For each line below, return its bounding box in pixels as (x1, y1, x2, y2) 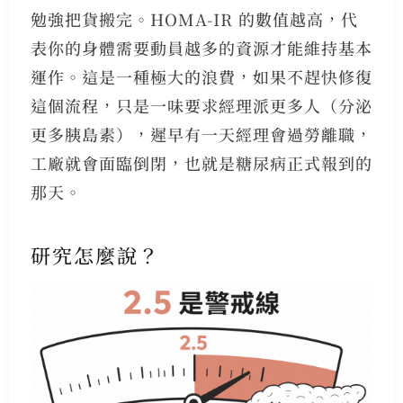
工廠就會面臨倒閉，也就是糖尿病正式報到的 (30, 151, 372, 175)
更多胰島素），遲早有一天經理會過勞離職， (30, 122, 372, 147)
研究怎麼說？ (30, 240, 160, 269)
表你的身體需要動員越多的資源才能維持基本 (30, 36, 372, 60)
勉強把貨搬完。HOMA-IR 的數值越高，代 (30, 7, 358, 31)
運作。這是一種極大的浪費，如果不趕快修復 (30, 65, 372, 89)
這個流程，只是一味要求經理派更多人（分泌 (30, 94, 372, 118)
